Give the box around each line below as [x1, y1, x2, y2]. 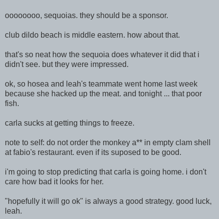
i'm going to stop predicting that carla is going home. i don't [5, 168, 206, 176]
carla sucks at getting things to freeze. [5, 119, 134, 128]
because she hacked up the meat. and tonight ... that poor [5, 89, 202, 98]
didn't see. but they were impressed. [5, 60, 129, 69]
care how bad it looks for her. [5, 177, 104, 186]
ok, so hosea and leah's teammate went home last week [5, 80, 197, 88]
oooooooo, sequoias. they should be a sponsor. [5, 11, 168, 20]
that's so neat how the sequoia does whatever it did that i [5, 50, 199, 59]
